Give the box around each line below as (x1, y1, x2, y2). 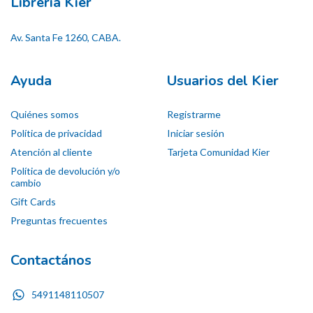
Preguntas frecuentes (10, 214, 108, 227)
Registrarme (167, 108, 221, 121)
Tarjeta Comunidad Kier (167, 146, 270, 159)
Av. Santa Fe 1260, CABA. (10, 31, 121, 43)
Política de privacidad (10, 127, 102, 140)
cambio (10, 177, 41, 189)
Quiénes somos (10, 108, 79, 121)
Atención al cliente (10, 146, 92, 159)
